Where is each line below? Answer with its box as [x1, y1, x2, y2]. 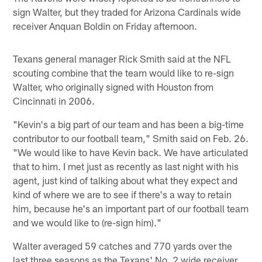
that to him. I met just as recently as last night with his [13, 160, 239, 172]
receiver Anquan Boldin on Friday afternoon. [13, 19, 198, 32]
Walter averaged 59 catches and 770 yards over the [13, 239, 233, 251]
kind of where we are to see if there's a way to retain [13, 188, 232, 200]
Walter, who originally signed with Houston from [13, 80, 214, 92]
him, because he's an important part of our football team [13, 202, 249, 214]
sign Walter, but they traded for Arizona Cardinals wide [13, 5, 242, 18]
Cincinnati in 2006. [13, 94, 95, 106]
